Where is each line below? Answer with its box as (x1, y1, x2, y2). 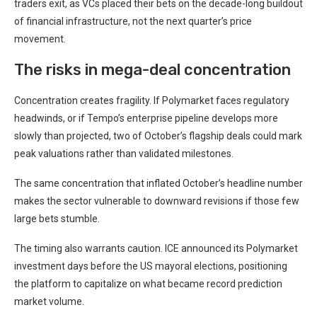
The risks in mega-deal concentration (14, 60, 291, 80)
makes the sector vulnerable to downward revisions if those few (14, 195, 299, 207)
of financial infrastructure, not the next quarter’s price (14, 16, 252, 28)
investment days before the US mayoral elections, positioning (14, 260, 287, 272)
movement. (14, 33, 66, 45)
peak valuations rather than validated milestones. (14, 148, 234, 160)
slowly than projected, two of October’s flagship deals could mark (14, 130, 302, 142)
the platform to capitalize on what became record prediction (14, 278, 282, 290)
